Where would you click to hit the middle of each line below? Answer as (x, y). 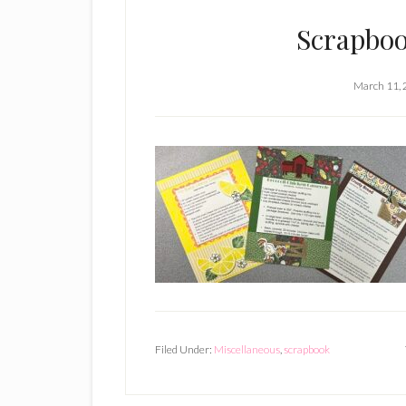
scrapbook (307, 349)
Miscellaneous (247, 349)
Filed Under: (184, 349)
